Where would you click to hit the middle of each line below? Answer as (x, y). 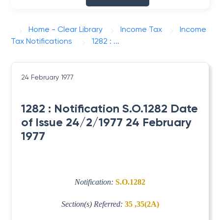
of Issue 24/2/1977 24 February (107, 122)
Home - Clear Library (66, 29)
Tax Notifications (42, 41)
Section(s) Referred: (93, 204)
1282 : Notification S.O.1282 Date (110, 108)
